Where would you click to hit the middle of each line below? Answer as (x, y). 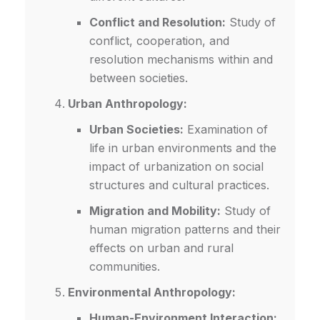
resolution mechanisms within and (181, 60)
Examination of (226, 130)
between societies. (139, 78)
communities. (125, 267)
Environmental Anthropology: (152, 292)
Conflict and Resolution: (157, 22)
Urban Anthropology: (127, 104)
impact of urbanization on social (176, 167)
